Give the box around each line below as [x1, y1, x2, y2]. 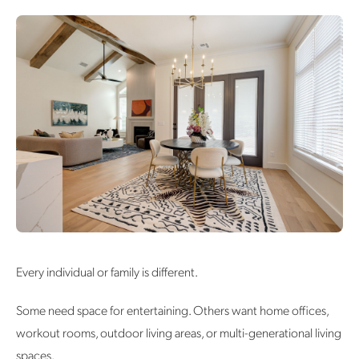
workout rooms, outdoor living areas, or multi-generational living [16, 324, 341, 341]
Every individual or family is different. [16, 263, 198, 280]
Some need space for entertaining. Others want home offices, [16, 301, 329, 319]
